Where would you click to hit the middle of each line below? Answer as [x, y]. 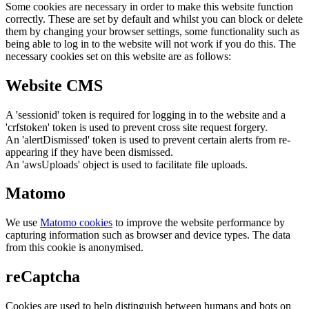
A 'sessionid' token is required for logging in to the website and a [146, 114]
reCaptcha [43, 277]
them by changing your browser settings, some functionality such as [152, 31]
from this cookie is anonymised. [74, 248]
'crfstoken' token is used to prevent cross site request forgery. [137, 127]
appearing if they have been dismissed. [89, 152]
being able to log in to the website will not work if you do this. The [151, 43]
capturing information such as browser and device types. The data [148, 235]
